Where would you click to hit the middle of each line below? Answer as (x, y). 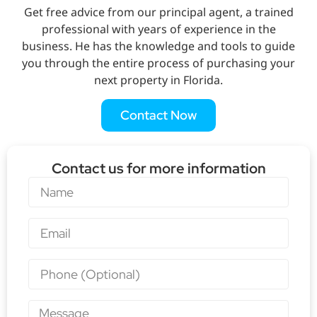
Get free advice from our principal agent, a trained (158, 12)
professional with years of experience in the (158, 29)
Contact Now (158, 115)
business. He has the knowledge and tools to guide (158, 46)
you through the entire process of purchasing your (158, 63)
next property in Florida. (158, 80)
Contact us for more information (158, 168)
